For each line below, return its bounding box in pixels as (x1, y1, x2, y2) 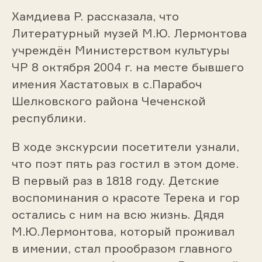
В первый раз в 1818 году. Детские (11, 173, 219, 188)
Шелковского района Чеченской (11, 94, 206, 109)
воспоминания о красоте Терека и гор (11, 190, 240, 205)
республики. (11, 111, 86, 126)
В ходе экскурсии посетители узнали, (11, 139, 239, 154)
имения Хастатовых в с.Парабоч (11, 77, 202, 92)
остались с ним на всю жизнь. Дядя (11, 207, 224, 222)
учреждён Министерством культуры (11, 43, 229, 58)
